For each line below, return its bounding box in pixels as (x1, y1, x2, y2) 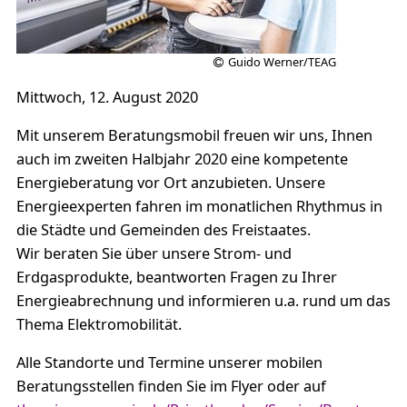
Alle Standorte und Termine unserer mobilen (15, 352, 323, 372)
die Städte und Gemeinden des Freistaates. (15, 220, 311, 240)
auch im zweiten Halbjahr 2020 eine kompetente (15, 149, 348, 169)
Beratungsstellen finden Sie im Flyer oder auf (15, 376, 326, 396)
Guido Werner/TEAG (227, 54, 336, 70)
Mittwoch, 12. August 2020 (15, 87, 198, 107)
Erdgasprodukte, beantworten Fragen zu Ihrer (15, 267, 337, 287)
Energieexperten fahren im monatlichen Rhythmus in (15, 196, 382, 216)
